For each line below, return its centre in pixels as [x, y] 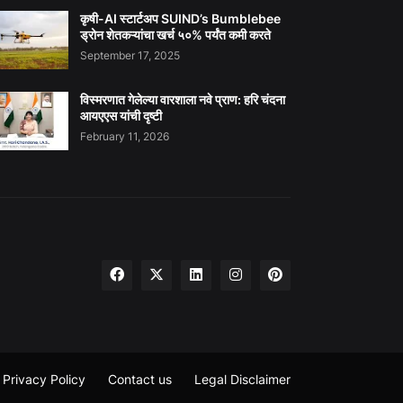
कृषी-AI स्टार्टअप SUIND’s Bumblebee [181, 18]
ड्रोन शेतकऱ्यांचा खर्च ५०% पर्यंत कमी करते [176, 34]
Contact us [140, 379]
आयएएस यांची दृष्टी [121, 115]
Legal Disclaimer [242, 379]
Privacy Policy [44, 379]
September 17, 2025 [130, 55]
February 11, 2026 [125, 136]
